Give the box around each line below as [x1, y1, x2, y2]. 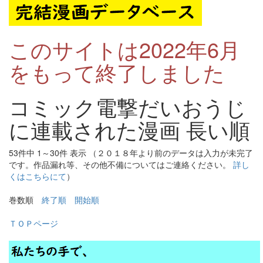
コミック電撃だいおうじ [9, 92, 247, 122]
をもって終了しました [9, 57, 225, 87]
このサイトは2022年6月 [9, 34, 240, 64]
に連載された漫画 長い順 [9, 114, 250, 144]
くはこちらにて [9, 170, 66, 182]
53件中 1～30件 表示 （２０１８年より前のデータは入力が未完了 [9, 147, 253, 159]
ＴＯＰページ [9, 217, 58, 229]
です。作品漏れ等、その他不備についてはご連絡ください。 [9, 159, 233, 170]
